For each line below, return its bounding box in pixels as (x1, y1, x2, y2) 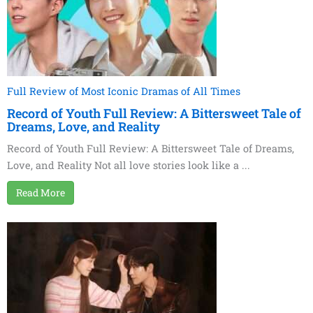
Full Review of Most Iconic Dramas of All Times (7, 85, 240, 99)
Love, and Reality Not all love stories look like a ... (7, 159, 250, 173)
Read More (16, 186, 65, 200)
